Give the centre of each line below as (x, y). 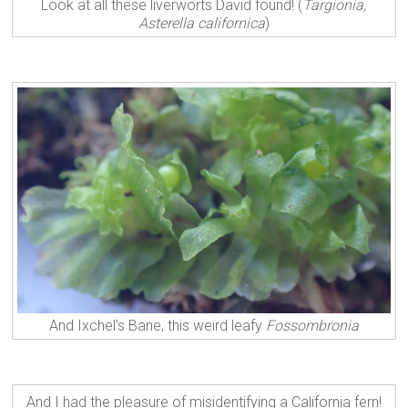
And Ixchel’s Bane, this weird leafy (157, 326)
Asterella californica (201, 24)
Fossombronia (312, 326)
